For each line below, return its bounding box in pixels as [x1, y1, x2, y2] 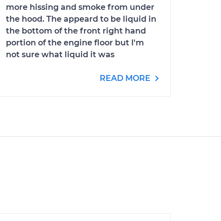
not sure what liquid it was [6, 50, 114, 59]
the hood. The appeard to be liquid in [6, 14, 156, 24]
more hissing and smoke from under [6, 2, 154, 12]
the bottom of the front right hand [6, 26, 146, 36]
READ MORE [100, 74, 152, 83]
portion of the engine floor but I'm [6, 38, 144, 47]
